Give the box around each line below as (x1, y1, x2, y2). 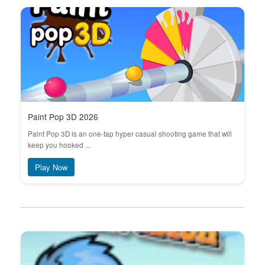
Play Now (35, 161, 67, 173)
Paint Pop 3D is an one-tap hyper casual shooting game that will (28, 129, 232, 138)
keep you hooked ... (28, 140, 91, 150)
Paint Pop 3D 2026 (28, 111, 98, 122)
